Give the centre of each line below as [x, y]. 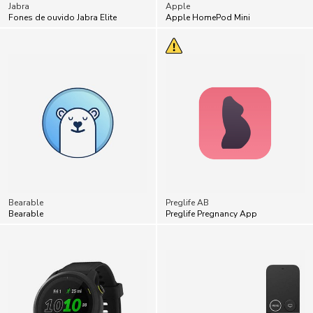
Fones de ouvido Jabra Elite [63, 17]
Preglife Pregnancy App [211, 213]
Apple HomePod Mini [208, 17]
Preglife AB [187, 202]
